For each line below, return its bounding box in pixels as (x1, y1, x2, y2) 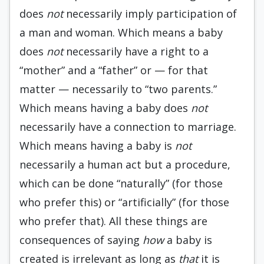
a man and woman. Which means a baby (19, 25, 223, 39)
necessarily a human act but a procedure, (19, 157, 230, 171)
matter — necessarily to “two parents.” (19, 82, 217, 96)
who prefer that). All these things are (19, 214, 207, 228)
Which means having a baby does (19, 101, 191, 115)
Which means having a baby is (19, 138, 175, 153)
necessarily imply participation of (66, 6, 237, 21)
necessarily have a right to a (66, 44, 209, 58)
